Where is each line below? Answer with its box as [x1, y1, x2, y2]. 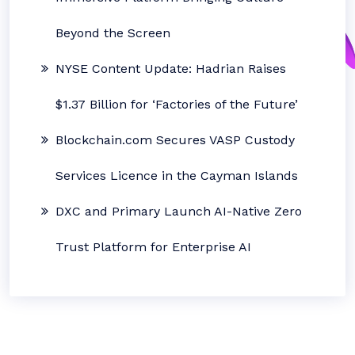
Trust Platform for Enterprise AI [55, 239, 251, 254]
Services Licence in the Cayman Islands [55, 168, 298, 183]
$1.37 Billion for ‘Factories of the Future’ [55, 97, 298, 112]
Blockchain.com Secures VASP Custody [55, 132, 295, 147]
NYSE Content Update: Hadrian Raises [55, 61, 286, 76]
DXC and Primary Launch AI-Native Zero [55, 204, 302, 219]
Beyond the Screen [55, 25, 170, 40]
